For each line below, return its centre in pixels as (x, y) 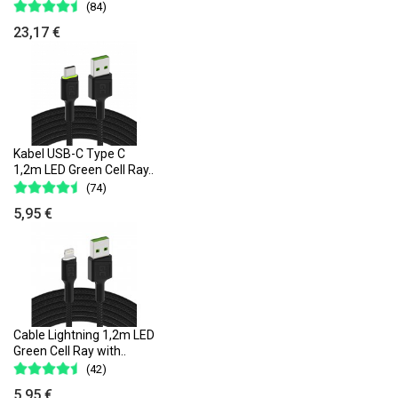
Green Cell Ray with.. (70, 351)
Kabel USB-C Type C (69, 153)
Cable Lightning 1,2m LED (84, 335)
